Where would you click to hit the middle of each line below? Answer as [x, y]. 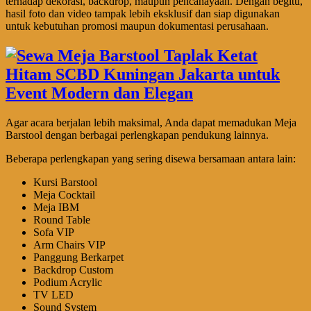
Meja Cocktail [64, 194]
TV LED [53, 294]
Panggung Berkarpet [78, 257]
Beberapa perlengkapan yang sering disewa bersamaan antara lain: [151, 158]
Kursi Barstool [65, 182]
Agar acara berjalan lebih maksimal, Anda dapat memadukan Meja [151, 122]
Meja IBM [56, 207]
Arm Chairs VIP [69, 244]
